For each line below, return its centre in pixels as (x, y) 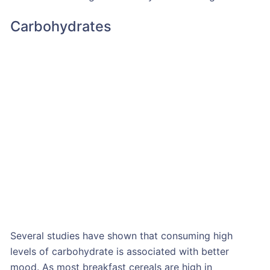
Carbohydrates (61, 26)
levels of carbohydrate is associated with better (119, 251)
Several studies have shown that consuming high (121, 235)
